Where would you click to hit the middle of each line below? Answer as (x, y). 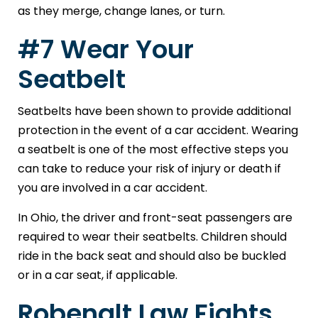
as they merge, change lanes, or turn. (121, 11)
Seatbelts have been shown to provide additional (154, 111)
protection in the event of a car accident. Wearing (158, 131)
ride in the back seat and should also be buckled (152, 256)
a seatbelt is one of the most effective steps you (153, 150)
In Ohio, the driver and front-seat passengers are (155, 218)
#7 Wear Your (106, 50)
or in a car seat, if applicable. (98, 275)
